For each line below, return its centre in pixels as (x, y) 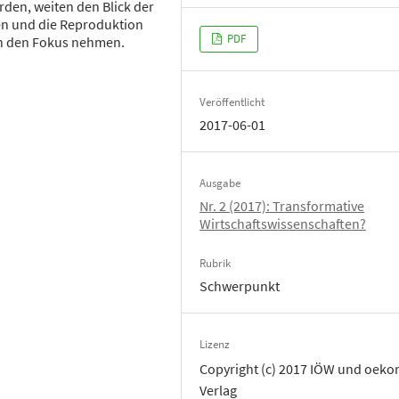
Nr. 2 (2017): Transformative (282, 205)
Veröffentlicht (232, 102)
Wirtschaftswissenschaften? (283, 223)
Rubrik (216, 263)
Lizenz (215, 344)
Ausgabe (220, 183)
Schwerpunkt (240, 285)
